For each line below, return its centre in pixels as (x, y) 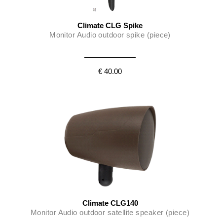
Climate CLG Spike (110, 25)
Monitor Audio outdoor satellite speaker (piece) (110, 212)
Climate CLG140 (110, 203)
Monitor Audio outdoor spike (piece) (110, 35)
